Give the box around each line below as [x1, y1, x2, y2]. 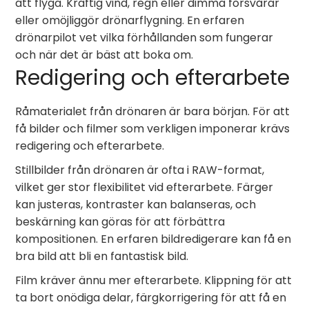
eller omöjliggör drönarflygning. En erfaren [15, 12, 245, 28]
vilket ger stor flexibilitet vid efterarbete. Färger [15, 179, 274, 195]
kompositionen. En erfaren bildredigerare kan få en [15, 231, 292, 247]
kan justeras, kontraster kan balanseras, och [15, 197, 257, 212]
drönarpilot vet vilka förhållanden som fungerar [15, 30, 274, 46]
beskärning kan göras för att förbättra [15, 214, 226, 230]
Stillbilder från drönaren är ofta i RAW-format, [15, 162, 265, 178]
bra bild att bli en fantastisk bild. [15, 248, 189, 264]
